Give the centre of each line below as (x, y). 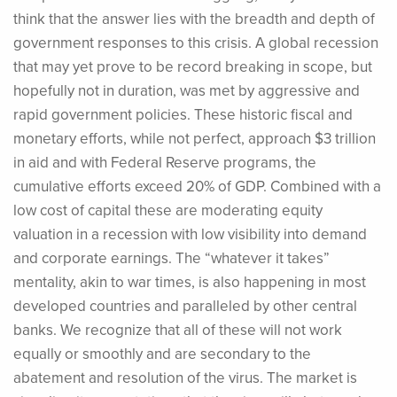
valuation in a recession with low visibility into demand (190, 234)
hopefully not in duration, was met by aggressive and (187, 91)
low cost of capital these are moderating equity (168, 210)
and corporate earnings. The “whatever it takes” (171, 258)
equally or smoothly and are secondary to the (162, 354)
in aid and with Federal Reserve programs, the (165, 163)
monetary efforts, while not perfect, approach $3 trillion (195, 139)
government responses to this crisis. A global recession (196, 43)
